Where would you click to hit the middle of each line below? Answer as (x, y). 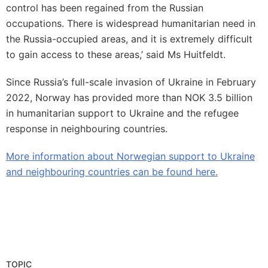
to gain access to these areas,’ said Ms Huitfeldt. (116, 54)
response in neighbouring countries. (87, 129)
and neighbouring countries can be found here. (112, 172)
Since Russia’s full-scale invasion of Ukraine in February (131, 82)
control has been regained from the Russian (105, 8)
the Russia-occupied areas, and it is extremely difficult (129, 39)
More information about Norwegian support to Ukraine (130, 156)
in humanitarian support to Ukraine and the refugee (122, 113)
